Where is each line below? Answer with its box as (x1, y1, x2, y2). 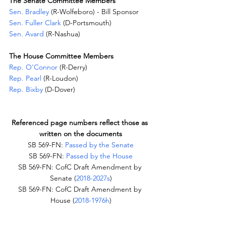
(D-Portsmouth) (61, 18, 111, 28)
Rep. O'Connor (9, 63, 58, 72)
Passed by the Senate (65, 140, 134, 150)
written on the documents (39, 129, 122, 139)
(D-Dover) (43, 85, 75, 94)
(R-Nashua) (44, 29, 80, 39)
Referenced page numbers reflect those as (12, 118, 150, 128)
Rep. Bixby (9, 85, 43, 94)
